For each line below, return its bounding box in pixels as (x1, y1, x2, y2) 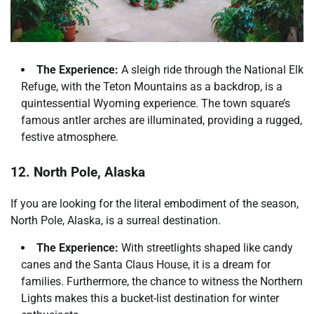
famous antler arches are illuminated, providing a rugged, (21, 114, 302, 128)
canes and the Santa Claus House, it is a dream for (21, 257, 271, 271)
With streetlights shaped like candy (118, 240, 293, 254)
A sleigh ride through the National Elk (118, 63, 303, 77)
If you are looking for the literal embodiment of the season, (11, 196, 299, 210)
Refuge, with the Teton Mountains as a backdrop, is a (21, 80, 282, 94)
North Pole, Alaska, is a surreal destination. (11, 213, 221, 227)
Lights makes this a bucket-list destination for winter (21, 291, 279, 305)
